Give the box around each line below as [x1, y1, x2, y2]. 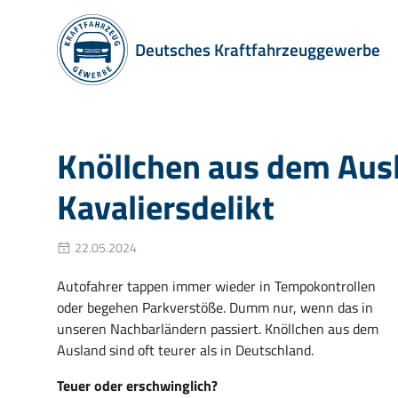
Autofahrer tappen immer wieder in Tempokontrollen [57, 275, 376, 297]
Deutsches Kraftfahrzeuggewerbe [135, 36, 380, 62]
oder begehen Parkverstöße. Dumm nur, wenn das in [57, 297, 373, 318]
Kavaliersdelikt [57, 180, 275, 233]
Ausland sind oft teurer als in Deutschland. [57, 339, 314, 361]
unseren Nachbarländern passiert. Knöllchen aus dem [57, 318, 378, 339]
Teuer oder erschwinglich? [57, 375, 218, 396]
